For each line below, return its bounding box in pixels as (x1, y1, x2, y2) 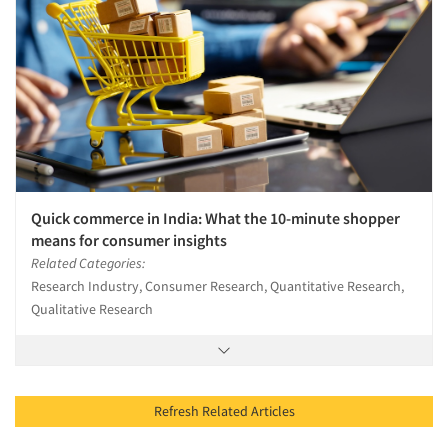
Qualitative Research (31, 300, 153, 319)
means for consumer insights (31, 230, 227, 251)
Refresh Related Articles (250, 402, 295, 421)
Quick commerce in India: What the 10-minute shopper (31, 208, 400, 229)
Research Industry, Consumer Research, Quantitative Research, (31, 277, 404, 296)
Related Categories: (31, 254, 145, 273)
